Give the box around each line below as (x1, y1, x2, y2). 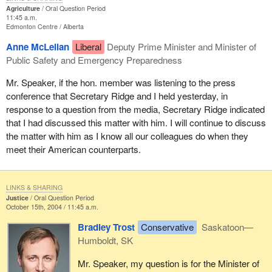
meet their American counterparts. (5, 143, 141, 156)
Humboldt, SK (77, 234, 133, 247)
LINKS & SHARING (5, 183, 63, 192)
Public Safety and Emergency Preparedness (5, 53, 182, 67)
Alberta (63, 21, 84, 31)
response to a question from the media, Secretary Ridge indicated (5, 103, 265, 116)
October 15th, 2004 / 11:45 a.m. (5, 202, 98, 212)
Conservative (140, 220, 194, 234)
